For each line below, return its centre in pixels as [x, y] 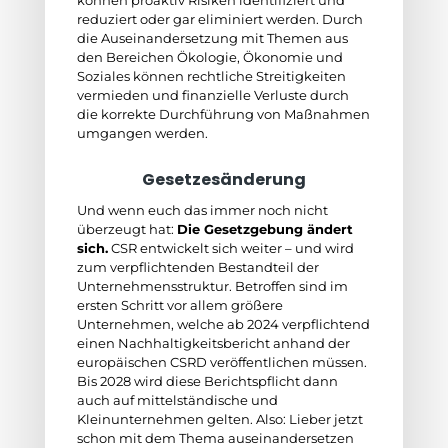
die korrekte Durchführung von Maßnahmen [223, 114]
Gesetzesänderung [223, 179]
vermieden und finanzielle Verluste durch [212, 95]
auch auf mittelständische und [177, 400]
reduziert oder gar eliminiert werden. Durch [219, 19]
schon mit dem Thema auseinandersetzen [215, 438]
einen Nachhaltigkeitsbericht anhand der [213, 343]
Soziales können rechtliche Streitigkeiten [211, 76]
